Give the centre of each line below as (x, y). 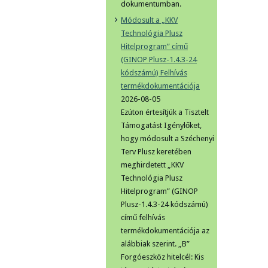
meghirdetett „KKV (152, 165)
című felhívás (143, 217)
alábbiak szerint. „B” (155, 244)
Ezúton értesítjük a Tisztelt (165, 112)
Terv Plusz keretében (156, 152)
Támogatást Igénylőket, (161, 125)
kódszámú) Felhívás (154, 73)
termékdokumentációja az (165, 231)
